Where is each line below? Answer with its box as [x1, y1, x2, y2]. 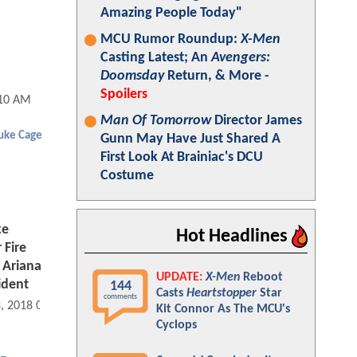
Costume [100, 168, 154, 183]
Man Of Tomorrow [100, 113, 211, 128]
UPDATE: [156, 271, 202, 284]
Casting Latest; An [100, 50, 211, 65]
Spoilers [100, 87, 147, 102]
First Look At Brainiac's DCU [100, 150, 263, 165]
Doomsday [100, 69, 164, 84]
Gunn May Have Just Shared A [100, 131, 280, 147]
